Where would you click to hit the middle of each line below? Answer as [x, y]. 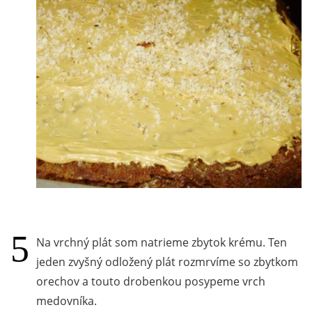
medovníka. [67, 301]
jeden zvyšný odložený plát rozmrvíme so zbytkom [167, 262]
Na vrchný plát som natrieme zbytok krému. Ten [162, 242]
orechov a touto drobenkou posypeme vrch [151, 281]
